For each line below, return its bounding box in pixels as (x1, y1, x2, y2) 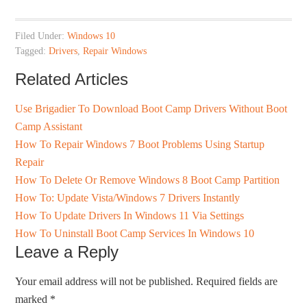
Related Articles (15, 69, 129, 88)
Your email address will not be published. (15, 275, 194, 287)
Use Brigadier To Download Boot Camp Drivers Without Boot (15, 102, 288, 114)
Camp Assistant (15, 120, 83, 132)
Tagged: (15, 45, 49, 56)
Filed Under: (15, 30, 68, 41)
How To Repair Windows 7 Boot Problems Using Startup (15, 138, 265, 150)
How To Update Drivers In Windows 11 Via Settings (15, 209, 245, 221)
